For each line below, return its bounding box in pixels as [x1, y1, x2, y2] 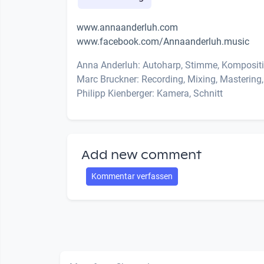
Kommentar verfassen [91, 171, 173, 181]
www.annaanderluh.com [77, 21, 178, 33]
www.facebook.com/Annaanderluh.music [77, 35, 249, 47]
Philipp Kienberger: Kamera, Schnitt [77, 87, 223, 99]
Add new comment [81, 147, 202, 163]
